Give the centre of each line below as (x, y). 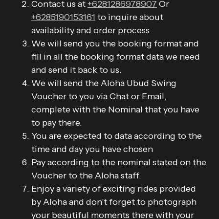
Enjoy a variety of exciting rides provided (114, 188)
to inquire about (129, 17)
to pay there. (57, 122)
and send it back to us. (77, 70)
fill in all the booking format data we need (116, 56)
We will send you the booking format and (115, 43)
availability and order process (90, 30)
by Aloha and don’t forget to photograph (114, 202)
